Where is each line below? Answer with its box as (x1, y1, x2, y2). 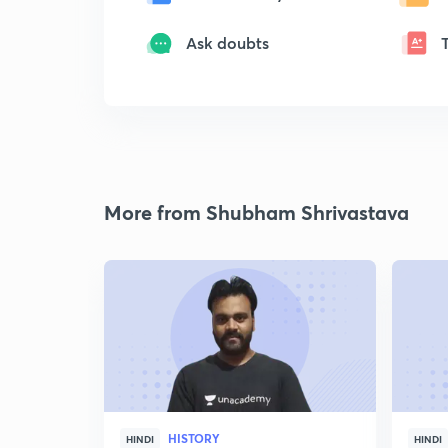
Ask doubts (186, 32, 269, 53)
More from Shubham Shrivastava (104, 199, 409, 226)
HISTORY (168, 430, 220, 446)
